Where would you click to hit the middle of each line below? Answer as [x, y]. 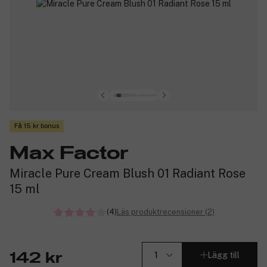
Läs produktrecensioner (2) [165, 212]
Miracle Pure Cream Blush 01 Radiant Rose [128, 173]
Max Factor [69, 153]
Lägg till [223, 255]
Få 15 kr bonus [37, 126]
